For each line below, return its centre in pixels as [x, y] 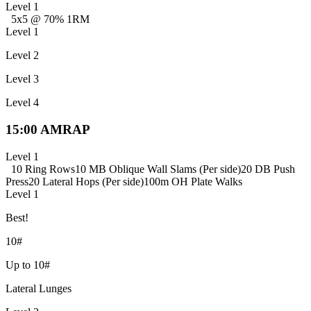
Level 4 [22, 103]
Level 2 [22, 56]
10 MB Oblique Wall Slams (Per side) [158, 169]
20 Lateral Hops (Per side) [86, 181]
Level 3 [22, 79]
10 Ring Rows [43, 169]
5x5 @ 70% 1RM [50, 19]
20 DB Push [268, 169]
